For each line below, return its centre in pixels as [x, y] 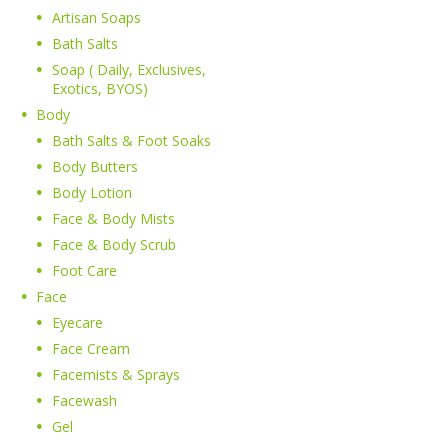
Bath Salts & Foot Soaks [131, 141]
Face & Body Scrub [113, 245]
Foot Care [84, 271]
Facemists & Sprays [115, 375]
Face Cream [90, 349]
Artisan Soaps [96, 18]
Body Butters [94, 167]
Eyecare [77, 323]
